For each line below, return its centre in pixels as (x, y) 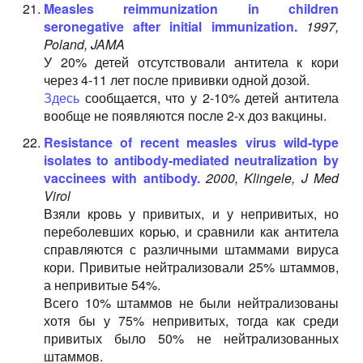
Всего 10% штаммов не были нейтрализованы (191, 303)
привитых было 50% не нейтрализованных (191, 338)
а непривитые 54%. (102, 285)
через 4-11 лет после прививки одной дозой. (176, 80)
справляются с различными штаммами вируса (191, 249)
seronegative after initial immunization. (170, 26)
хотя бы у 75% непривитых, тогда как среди (191, 320)
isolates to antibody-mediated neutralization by (191, 160)
